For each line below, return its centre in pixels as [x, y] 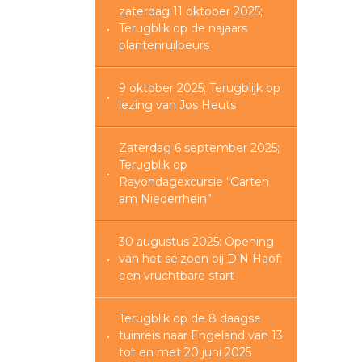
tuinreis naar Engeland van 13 [201, 336]
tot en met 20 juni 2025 [185, 353]
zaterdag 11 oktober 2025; [191, 12]
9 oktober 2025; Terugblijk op [200, 88]
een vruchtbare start [177, 276]
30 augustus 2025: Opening [196, 242]
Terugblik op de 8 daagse [190, 319]
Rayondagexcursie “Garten [194, 182]
